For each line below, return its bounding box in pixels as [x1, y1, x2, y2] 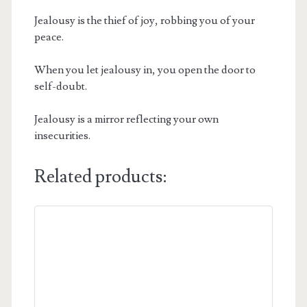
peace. [34, 29, 64, 44]
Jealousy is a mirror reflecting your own [34, 112, 219, 126]
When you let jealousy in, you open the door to [34, 62, 256, 77]
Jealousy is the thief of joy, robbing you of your [34, 13, 255, 27]
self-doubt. [34, 79, 87, 93]
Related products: [34, 164, 167, 188]
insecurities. [34, 128, 90, 143]
